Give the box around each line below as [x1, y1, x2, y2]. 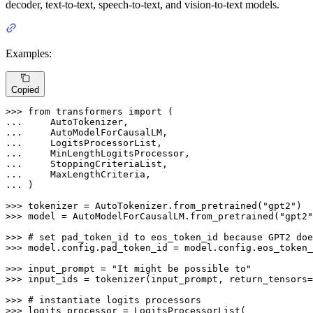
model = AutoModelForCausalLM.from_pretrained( [28, 211, 279, 222]
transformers [50, 106, 129, 117]
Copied [11, 85, 39, 96]
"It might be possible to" [112, 263, 252, 275]
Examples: [6, 47, 52, 59]
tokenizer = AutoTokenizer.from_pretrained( [28, 201, 263, 212]
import [129, 106, 162, 117]
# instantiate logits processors [28, 295, 201, 306]
